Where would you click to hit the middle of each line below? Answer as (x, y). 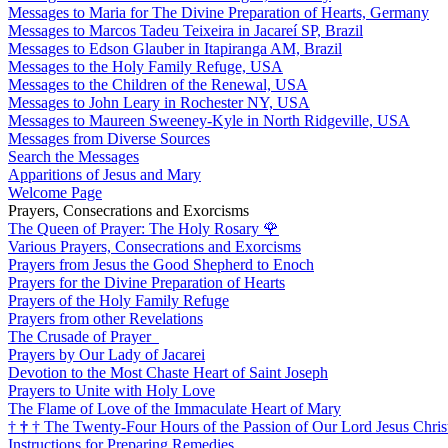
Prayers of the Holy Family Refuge (118, 300)
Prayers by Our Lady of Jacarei (106, 354)
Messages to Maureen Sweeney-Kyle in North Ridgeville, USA (209, 120)
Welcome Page (55, 192)
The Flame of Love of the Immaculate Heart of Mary (174, 408)
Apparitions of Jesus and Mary (104, 174)
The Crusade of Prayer (81, 336)
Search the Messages (73, 156)
